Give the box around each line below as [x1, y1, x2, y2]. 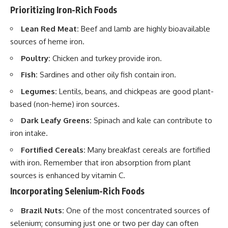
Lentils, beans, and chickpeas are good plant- [57, 86, 214, 96]
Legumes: [21, 86, 57, 96]
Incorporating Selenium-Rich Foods [10, 185, 145, 197]
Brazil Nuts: [21, 205, 64, 215]
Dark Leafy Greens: [21, 116, 92, 126]
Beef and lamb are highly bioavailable [79, 24, 210, 34]
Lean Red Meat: [21, 24, 79, 34]
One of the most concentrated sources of [64, 205, 210, 215]
